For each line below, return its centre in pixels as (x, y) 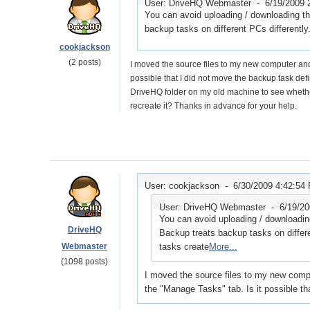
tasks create (184, 247)
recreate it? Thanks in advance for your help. (213, 106)
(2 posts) (84, 62)
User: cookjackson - (189, 186)
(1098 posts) (84, 262)
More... (223, 247)
